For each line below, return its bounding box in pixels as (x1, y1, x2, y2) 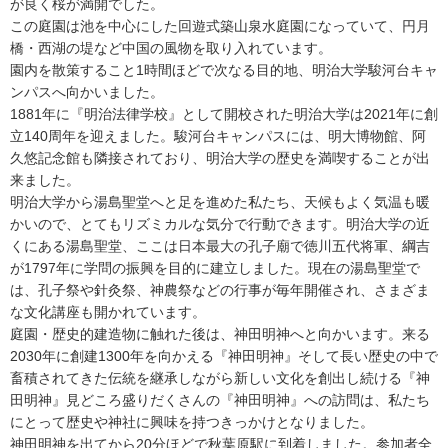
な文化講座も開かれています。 (10, 304, 206, 321)
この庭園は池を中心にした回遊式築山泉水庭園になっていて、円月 (10, 18, 430, 35)
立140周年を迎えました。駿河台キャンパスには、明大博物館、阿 (10, 128, 426, 145)
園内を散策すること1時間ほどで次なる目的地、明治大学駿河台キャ (10, 62, 438, 79)
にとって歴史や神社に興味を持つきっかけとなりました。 (10, 414, 374, 431)
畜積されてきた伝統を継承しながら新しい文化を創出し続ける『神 (10, 370, 430, 387)
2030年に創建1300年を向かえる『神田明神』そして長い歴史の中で (10, 348, 438, 365)
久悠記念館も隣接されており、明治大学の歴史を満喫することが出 (10, 150, 430, 167)
